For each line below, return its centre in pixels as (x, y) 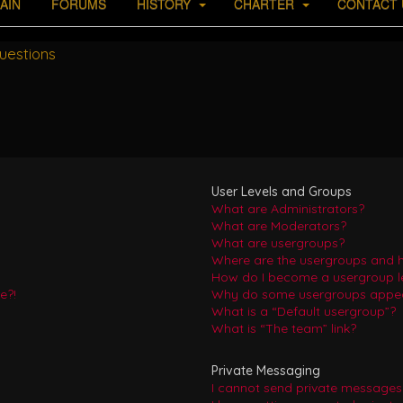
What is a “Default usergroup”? (303, 311)
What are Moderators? (278, 226)
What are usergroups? (278, 243)
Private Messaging (265, 371)
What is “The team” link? (283, 328)
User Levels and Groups (281, 192)
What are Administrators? (287, 209)
